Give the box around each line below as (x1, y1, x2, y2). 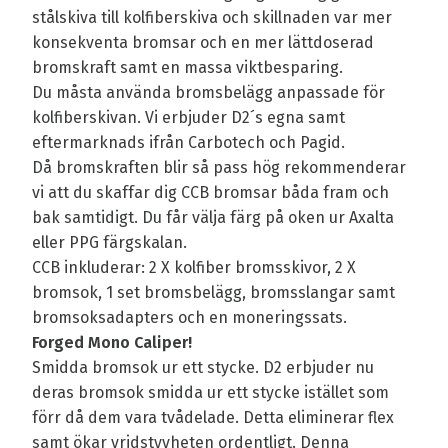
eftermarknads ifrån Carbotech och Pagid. (32, 133, 345, 153)
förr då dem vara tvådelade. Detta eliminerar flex (32, 408, 394, 428)
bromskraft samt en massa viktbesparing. (32, 58, 343, 78)
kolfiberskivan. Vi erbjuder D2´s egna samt (32, 108, 345, 128)
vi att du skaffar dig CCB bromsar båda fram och (32, 183, 389, 203)
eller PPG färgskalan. (32, 233, 191, 253)
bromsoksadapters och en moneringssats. (32, 308, 351, 328)
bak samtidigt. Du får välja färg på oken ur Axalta (32, 208, 394, 228)
